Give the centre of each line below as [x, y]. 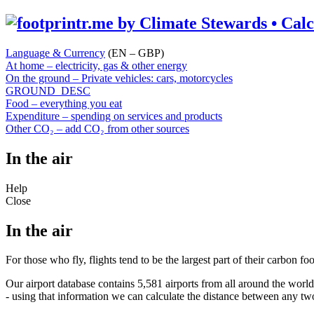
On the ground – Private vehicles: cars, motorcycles [119, 78]
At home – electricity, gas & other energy [96, 65]
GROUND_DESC [48, 90]
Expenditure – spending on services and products [114, 116]
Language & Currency [55, 53]
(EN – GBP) [135, 53]
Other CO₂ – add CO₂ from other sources [97, 128]
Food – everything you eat [64, 103]
